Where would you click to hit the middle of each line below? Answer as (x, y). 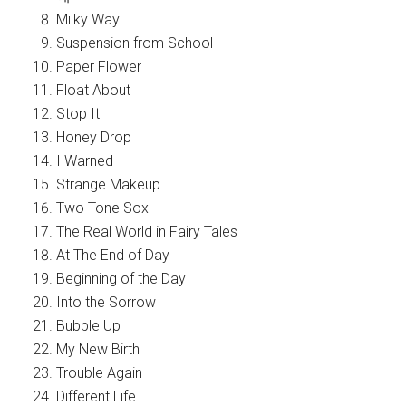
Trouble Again (100, 373)
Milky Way (88, 20)
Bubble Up (89, 326)
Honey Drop (94, 138)
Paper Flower (99, 67)
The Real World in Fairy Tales (147, 232)
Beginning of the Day (121, 279)
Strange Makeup (109, 185)
